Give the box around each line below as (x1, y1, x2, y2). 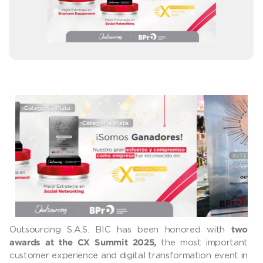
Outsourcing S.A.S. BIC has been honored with (9, 224, 232, 234)
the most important (156, 237, 248, 247)
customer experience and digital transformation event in (9, 250, 248, 260)
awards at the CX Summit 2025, (9, 239, 157, 247)
